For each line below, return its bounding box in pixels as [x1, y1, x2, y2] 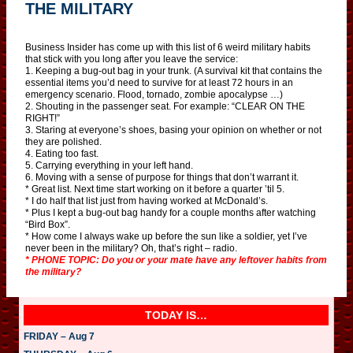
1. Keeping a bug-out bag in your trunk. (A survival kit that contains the [25, 65, 322, 76]
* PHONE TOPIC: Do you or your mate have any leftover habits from [25, 254, 327, 266]
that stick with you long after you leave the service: [25, 53, 238, 65]
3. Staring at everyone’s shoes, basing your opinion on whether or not [25, 124, 321, 136]
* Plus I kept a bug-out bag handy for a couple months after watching [25, 206, 316, 218]
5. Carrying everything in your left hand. [25, 159, 193, 171]
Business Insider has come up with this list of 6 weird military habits [25, 41, 310, 53]
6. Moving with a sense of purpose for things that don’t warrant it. [25, 171, 299, 183]
